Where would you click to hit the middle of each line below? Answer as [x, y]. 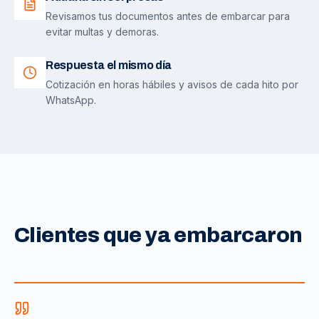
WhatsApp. [71, 100]
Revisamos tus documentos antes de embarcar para [168, 16]
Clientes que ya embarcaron [158, 235]
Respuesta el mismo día [109, 65]
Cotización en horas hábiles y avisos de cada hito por [172, 84]
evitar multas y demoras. [102, 31]
